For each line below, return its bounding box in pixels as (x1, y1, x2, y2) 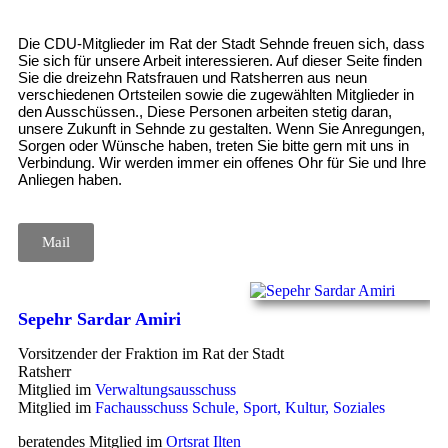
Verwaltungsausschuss (95, 380, 236, 398)
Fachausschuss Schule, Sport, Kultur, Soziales (95, 398, 385, 416)
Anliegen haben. (18, 170, 122, 188)
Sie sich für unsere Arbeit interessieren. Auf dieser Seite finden (18, 51, 422, 69)
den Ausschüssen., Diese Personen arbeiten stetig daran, (18, 102, 392, 120)
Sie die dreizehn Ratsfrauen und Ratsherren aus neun (18, 68, 367, 86)
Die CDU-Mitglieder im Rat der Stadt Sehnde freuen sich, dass (18, 34, 425, 52)
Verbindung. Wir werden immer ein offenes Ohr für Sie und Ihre (18, 153, 426, 171)
